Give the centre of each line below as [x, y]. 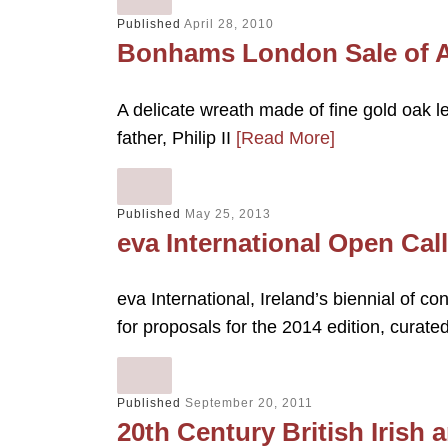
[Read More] [285, 137]
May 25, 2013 [228, 213]
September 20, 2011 [249, 403]
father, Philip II [176, 137]
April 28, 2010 [229, 24]
